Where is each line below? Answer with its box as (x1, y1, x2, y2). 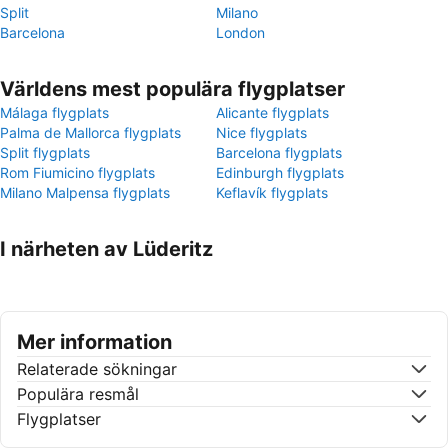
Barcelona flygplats (216, 144, 342, 161)
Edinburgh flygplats (216, 164, 344, 181)
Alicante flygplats (216, 104, 329, 121)
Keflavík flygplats (216, 184, 328, 201)
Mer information (17, 330, 172, 354)
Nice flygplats (216, 124, 307, 141)
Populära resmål (17, 384, 139, 404)
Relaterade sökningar (17, 359, 177, 379)
